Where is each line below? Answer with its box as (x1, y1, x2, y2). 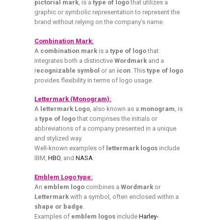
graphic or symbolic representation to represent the (34, 8, 180, 16)
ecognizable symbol (36, 66, 100, 74)
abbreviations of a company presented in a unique (34, 125, 176, 133)
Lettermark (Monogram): (34, 95, 111, 103)
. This (131, 66, 147, 74)
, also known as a (90, 105, 140, 113)
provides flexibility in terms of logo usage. (34, 76, 153, 84)
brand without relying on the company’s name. (34, 18, 164, 26)
